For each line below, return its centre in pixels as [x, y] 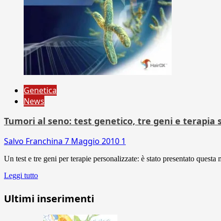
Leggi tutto [21, 175]
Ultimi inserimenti [49, 198]
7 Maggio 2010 [93, 141]
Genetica [40, 90]
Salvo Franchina [34, 141]
